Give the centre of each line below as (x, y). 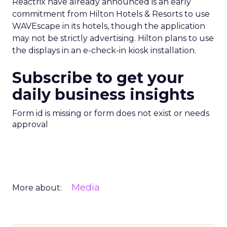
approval (30, 124)
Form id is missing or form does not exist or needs (111, 113)
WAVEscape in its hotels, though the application (109, 26)
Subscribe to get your (98, 78)
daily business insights (103, 94)
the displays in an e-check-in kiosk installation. (104, 50)
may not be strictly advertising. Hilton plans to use (113, 38)
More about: (37, 188)
